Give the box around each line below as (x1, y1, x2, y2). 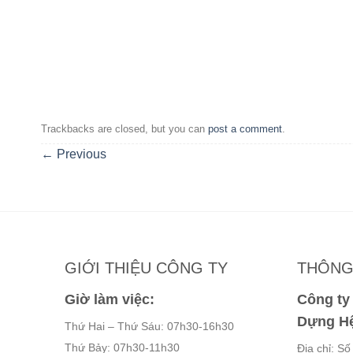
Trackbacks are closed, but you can (41, 123, 208, 136)
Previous (54, 147, 106, 162)
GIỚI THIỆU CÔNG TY (65, 259, 228, 277)
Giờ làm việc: (65, 292, 154, 308)
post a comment (208, 123, 282, 136)
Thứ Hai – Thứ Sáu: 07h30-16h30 (65, 320, 234, 333)
